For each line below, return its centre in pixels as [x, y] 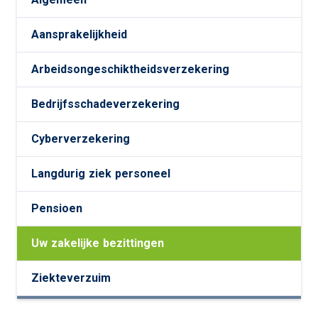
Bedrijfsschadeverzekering [105, 104]
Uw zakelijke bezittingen [98, 243]
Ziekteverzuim [71, 278]
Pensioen [57, 208]
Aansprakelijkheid [79, 34]
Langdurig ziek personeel [101, 174]
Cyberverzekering [81, 139]
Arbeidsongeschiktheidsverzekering [130, 69]
